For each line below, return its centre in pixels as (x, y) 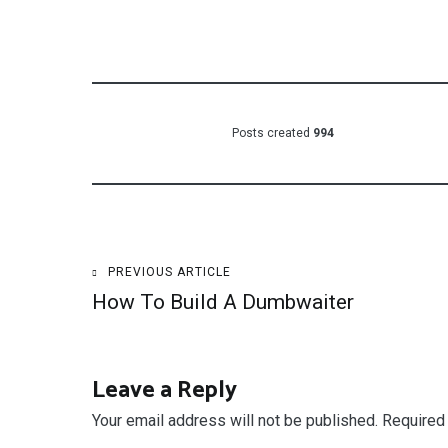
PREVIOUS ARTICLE (169, 272)
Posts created (271, 133)
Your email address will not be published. (235, 420)
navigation (177, 338)
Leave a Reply (164, 390)
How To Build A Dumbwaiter (223, 302)
